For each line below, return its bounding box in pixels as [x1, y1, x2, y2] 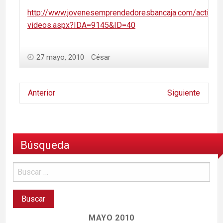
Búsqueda [20, 138, 70, 152]
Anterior [28, 88, 55, 98]
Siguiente [167, 88, 200, 98]
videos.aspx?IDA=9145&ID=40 [27, 20, 135, 30]
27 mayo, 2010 [36, 52, 84, 62]
